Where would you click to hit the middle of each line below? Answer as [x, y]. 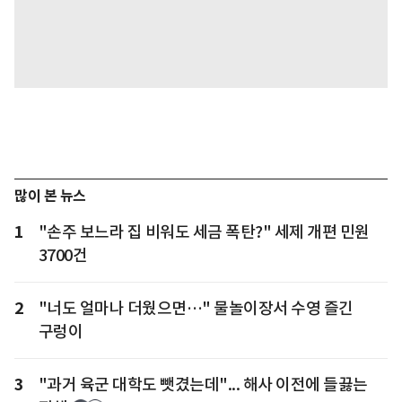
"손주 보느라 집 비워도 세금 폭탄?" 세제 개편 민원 [204, 232]
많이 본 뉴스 [50, 196]
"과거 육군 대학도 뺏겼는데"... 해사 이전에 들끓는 [203, 384]
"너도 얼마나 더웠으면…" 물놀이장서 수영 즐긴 [196, 308]
